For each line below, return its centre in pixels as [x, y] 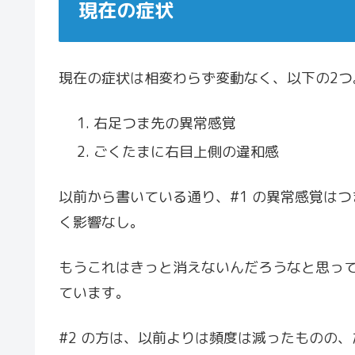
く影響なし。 [101, 222]
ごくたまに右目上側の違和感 [186, 151]
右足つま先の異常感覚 [164, 124]
